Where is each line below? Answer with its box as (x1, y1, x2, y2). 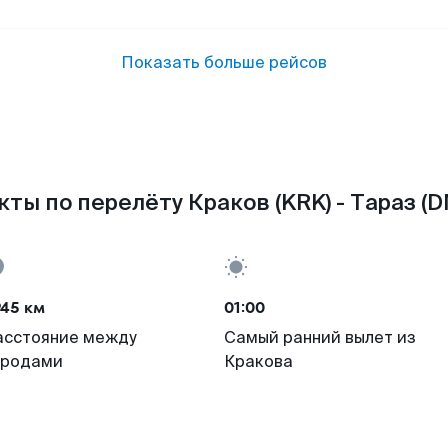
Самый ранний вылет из (224, 327, 416, 348)
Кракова (224, 351, 293, 372)
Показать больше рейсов (121, 52, 327, 73)
